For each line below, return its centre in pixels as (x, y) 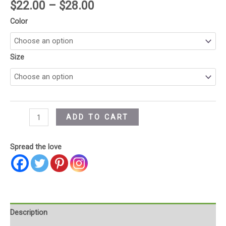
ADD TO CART (97, 117)
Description (29, 213)
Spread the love (36, 147)
